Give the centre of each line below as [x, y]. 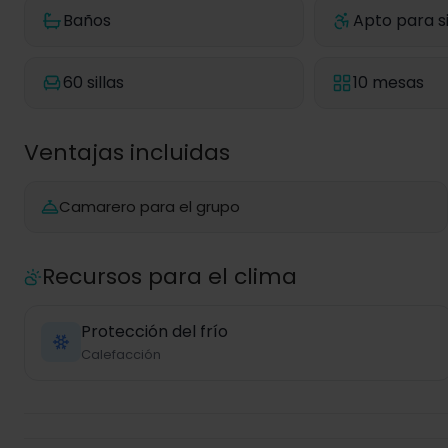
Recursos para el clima [169, 276]
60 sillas [93, 82]
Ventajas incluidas [127, 152]
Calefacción [121, 354]
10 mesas [388, 82]
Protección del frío [154, 331]
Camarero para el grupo [149, 206]
